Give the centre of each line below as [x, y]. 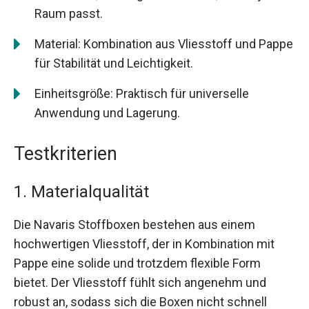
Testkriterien [66, 154]
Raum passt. [69, 14]
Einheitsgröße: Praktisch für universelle [142, 94]
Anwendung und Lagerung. [107, 113]
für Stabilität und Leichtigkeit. [114, 63]
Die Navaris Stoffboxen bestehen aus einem [134, 225]
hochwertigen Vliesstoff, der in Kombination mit [144, 244]
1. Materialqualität [81, 192]
